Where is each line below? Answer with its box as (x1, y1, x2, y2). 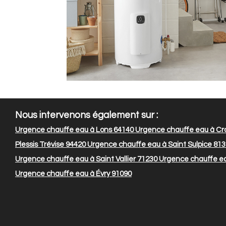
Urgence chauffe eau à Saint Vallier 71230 (15, 155, 157, 163)
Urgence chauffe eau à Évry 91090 (15, 170, 132, 178)
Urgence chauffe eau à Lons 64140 (15, 126, 134, 134)
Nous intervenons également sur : (15, 110, 158, 121)
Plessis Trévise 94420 (15, 141, 86, 149)
